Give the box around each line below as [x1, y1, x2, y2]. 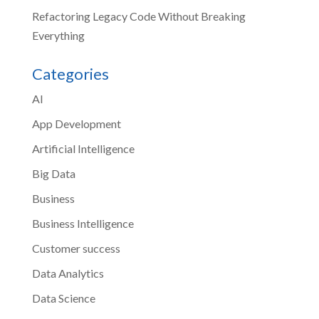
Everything [31, 28, 85, 42]
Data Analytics [31, 266, 104, 280]
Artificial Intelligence [31, 141, 135, 155]
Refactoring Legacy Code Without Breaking [31, 9, 246, 23]
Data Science [31, 291, 95, 305]
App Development [31, 116, 121, 130]
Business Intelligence [31, 216, 134, 230]
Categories [31, 63, 109, 83]
